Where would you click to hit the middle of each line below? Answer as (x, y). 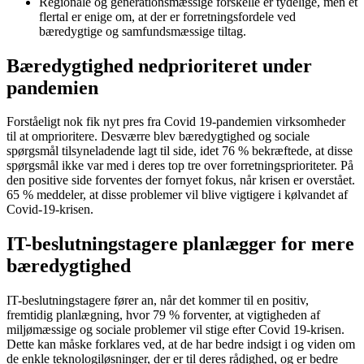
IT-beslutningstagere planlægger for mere (180, 244)
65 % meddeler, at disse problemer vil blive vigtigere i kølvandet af (177, 195)
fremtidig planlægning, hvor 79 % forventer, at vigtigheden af (163, 315)
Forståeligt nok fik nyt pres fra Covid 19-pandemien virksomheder (176, 122)
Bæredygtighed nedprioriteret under (159, 65)
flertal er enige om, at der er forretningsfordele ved (167, 16)
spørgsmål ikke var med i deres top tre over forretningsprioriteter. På (180, 166)
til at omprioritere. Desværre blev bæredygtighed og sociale (158, 136)
